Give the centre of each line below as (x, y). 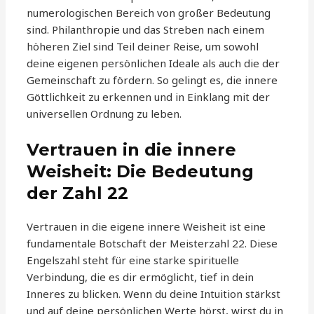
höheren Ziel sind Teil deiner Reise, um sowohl (143, 47)
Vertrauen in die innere (132, 150)
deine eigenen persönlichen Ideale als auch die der (153, 63)
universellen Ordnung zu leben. (104, 114)
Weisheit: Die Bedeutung (141, 172)
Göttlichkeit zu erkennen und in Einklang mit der (149, 97)
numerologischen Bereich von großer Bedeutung (149, 13)
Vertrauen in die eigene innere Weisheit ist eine (146, 227)
